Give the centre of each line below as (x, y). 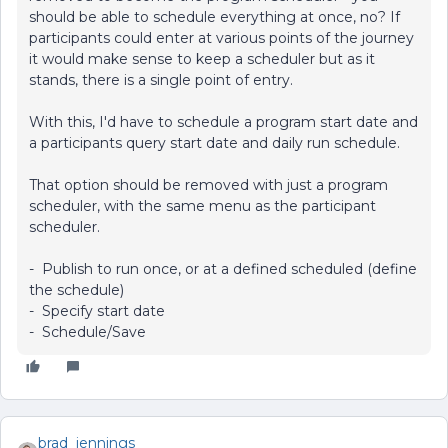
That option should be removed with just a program (208, 185)
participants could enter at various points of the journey (221, 38)
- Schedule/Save (87, 332)
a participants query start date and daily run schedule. (214, 143)
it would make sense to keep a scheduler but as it (202, 59)
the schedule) (76, 290)
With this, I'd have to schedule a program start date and (223, 122)
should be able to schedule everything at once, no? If (214, 17)
